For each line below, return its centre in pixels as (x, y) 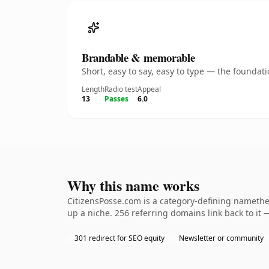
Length (93, 89)
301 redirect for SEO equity (119, 238)
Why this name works (133, 185)
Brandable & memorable (138, 57)
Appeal (149, 89)
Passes (116, 99)
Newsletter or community (221, 238)
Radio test (121, 89)
